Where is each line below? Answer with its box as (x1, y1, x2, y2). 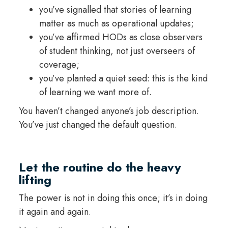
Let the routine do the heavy (18, 158, 181, 177)
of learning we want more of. (39, 85, 152, 99)
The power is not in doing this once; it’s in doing (18, 191, 208, 205)
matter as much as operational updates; (39, 17, 194, 31)
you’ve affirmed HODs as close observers (39, 31, 203, 44)
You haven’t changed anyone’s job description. (18, 104, 199, 118)
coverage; (39, 58, 79, 72)
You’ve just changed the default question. (18, 118, 177, 132)
